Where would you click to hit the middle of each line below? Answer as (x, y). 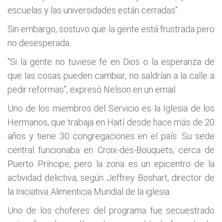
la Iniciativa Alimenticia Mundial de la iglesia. (89, 192)
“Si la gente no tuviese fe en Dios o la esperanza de (111, 62)
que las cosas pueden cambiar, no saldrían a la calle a (111, 76)
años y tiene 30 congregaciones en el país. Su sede (111, 136)
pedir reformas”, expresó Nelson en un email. (92, 89)
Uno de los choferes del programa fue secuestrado (111, 210)
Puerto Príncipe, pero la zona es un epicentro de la (111, 164)
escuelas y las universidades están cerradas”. (93, 10)
